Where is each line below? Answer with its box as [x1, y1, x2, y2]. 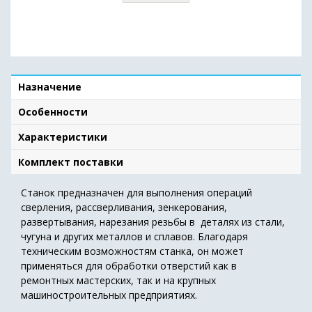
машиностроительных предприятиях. [21, 288, 197, 302]
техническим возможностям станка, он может [21, 244, 244, 258]
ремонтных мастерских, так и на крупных [21, 273, 216, 287]
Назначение [18, 79, 81, 93]
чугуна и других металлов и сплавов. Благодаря [21, 229, 248, 243]
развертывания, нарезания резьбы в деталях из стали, [21, 214, 285, 228]
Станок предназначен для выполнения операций [21, 185, 252, 199]
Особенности [18, 104, 88, 118]
